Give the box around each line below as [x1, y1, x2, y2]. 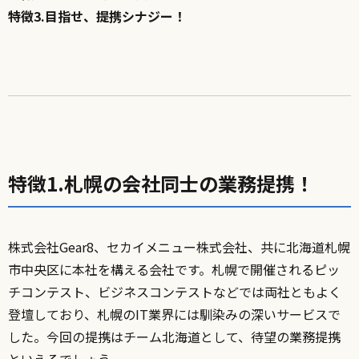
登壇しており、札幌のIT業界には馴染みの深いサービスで [8, 304, 341, 324]
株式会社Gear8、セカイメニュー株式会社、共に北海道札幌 [8, 236, 350, 256]
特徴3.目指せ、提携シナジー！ [8, 6, 186, 26]
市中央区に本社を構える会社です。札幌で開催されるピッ [8, 259, 340, 279]
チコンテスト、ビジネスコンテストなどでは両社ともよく [8, 281, 341, 301]
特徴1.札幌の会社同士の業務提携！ [8, 168, 314, 197]
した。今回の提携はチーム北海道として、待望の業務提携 [8, 326, 341, 346]
